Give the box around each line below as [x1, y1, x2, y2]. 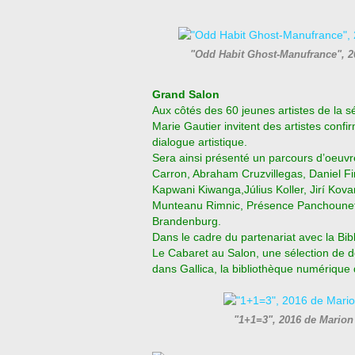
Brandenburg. [152, 215, 221, 227]
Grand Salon [152, 88, 219, 101]
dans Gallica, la [152, 262, 229, 275]
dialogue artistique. [152, 136, 247, 148]
